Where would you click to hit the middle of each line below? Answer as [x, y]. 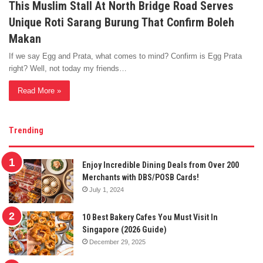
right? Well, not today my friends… [68, 69]
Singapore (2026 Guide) [124, 230]
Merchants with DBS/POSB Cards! [141, 178]
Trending [26, 131]
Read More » [39, 91]
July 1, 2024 [107, 190]
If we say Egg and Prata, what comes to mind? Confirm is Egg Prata [125, 56]
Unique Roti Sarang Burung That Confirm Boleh [122, 23]
